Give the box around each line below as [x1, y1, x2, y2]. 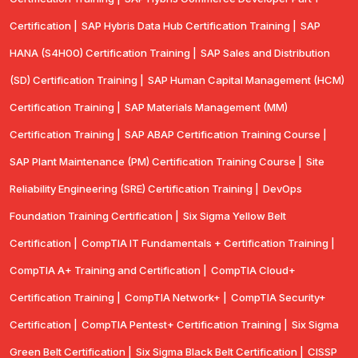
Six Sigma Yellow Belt [183, 209, 286, 223]
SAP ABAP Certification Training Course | [125, 128, 327, 141]
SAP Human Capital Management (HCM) [148, 74, 344, 87]
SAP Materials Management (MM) [125, 101, 288, 114]
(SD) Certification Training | [10, 74, 144, 87]
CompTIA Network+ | [125, 291, 227, 304]
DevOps [263, 182, 302, 196]
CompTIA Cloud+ [211, 264, 296, 277]
